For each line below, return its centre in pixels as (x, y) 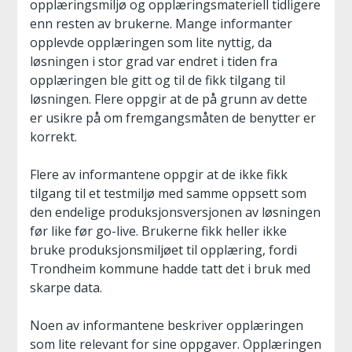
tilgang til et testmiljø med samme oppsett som (168, 193)
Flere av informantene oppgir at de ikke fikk (159, 174)
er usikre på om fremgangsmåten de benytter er (173, 118)
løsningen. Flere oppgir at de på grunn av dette (169, 99)
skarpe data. (66, 288)
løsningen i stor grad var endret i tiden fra (154, 61)
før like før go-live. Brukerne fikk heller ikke (158, 231)
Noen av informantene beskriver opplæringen (167, 325)
